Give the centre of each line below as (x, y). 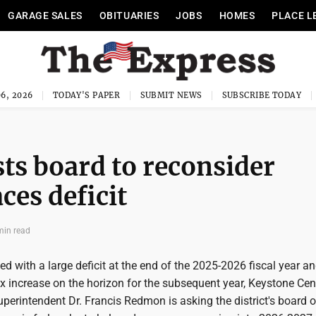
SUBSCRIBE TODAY (262, 95)
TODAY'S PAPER (86, 95)
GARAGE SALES (45, 16)
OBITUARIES (129, 16)
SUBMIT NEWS (171, 95)
